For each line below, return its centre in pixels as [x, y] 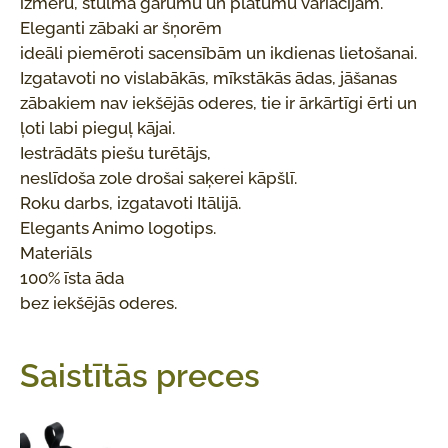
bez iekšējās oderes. [98, 302]
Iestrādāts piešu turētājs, [115, 152]
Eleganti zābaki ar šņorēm [121, 27]
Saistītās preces [140, 376]
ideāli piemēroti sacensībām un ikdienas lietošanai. [218, 52]
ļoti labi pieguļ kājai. [97, 127]
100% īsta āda [72, 277]
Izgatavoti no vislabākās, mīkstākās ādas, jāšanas [208, 77]
